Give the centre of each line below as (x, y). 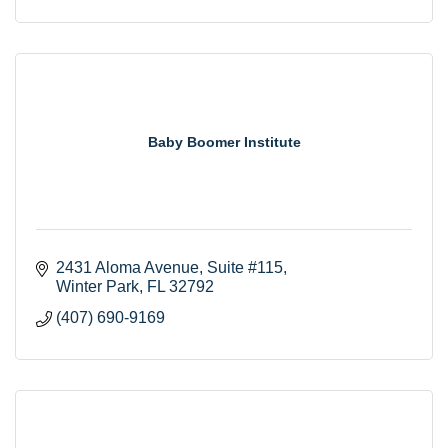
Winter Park (97, 286)
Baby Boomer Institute (224, 141)
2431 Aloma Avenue (127, 267)
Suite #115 (245, 267)
